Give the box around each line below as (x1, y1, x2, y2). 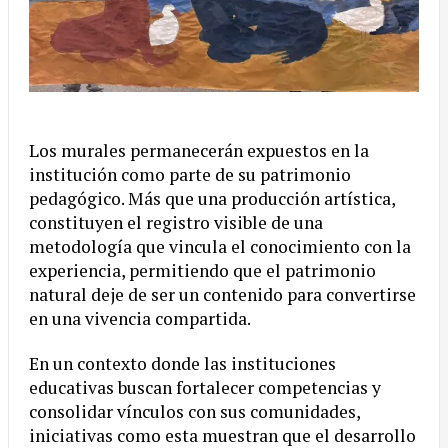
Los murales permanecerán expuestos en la (29, 139, 369, 163)
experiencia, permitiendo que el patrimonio (29, 259, 376, 283)
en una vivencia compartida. (29, 307, 251, 331)
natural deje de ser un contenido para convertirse (29, 283, 416, 307)
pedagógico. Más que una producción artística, (29, 187, 395, 211)
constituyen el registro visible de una (29, 211, 323, 235)
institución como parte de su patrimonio (29, 163, 351, 187)
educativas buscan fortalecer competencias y (29, 376, 381, 400)
